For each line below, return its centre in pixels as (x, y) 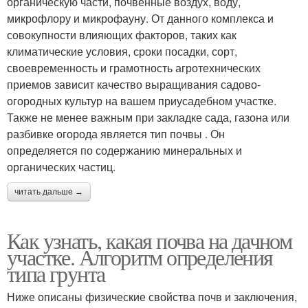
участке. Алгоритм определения (140, 257)
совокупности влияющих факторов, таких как (122, 35)
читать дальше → (49, 192)
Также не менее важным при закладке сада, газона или (148, 118)
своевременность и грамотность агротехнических (134, 68)
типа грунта (56, 274)
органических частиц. (61, 167)
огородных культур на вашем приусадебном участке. (142, 101)
